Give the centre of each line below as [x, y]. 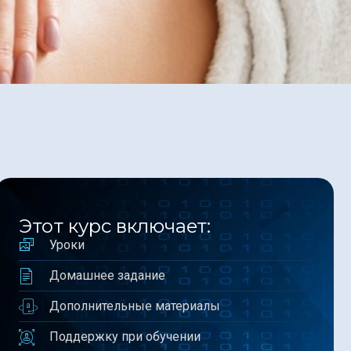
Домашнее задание [108, 276]
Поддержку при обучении [125, 337]
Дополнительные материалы [135, 306]
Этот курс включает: [115, 226]
